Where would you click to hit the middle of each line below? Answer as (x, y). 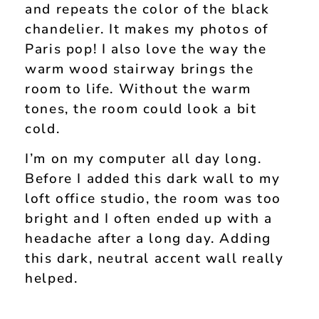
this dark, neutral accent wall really (155, 259)
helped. (52, 279)
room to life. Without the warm (138, 89)
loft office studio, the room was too (153, 199)
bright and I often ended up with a (149, 219)
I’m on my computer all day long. (143, 159)
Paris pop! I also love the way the (146, 49)
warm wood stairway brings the (140, 69)
